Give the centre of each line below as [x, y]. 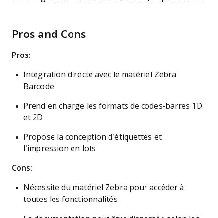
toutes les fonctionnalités [71, 199]
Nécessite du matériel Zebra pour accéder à [104, 188]
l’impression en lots [60, 149]
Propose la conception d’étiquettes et [92, 137]
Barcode [39, 86]
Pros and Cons [49, 34]
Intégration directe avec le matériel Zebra [100, 75]
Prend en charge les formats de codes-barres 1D [113, 106]
